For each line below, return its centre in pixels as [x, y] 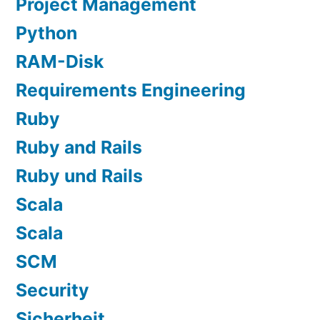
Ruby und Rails [79, 176]
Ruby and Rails [79, 147]
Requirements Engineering [131, 90]
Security [52, 290]
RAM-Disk [60, 62]
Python [46, 33]
